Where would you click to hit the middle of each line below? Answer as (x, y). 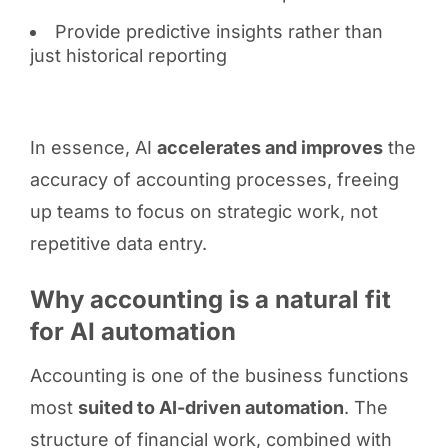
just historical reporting (128, 55)
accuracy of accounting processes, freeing (214, 179)
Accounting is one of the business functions (219, 375)
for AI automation (132, 331)
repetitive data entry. (118, 243)
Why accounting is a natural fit (210, 299)
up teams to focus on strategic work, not (203, 211)
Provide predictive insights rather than (218, 31)
